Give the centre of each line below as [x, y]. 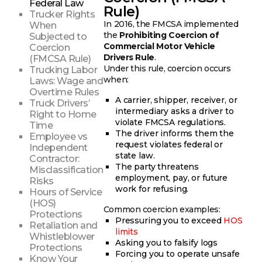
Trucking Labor [63, 70]
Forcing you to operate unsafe [177, 254]
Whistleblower [62, 237]
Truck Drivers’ [60, 104]
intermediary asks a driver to [174, 111]
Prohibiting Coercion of [169, 35]
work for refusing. [152, 189]
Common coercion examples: [162, 209]
